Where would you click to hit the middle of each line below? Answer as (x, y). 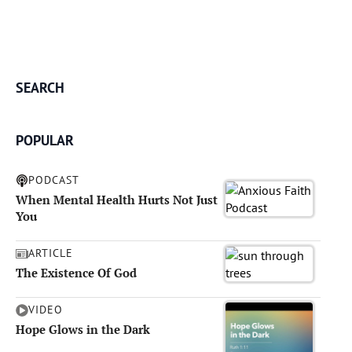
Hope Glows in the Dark (83, 329)
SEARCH (40, 88)
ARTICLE (51, 253)
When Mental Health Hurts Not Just (117, 200)
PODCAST (54, 180)
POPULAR (45, 140)
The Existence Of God (76, 273)
